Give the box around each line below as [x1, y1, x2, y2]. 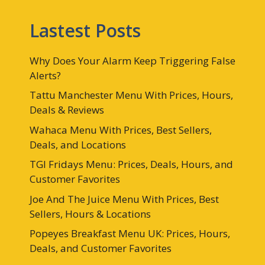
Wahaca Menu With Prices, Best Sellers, [30, 122, 212, 137]
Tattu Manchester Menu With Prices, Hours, [30, 88, 233, 102]
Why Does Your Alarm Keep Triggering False [30, 53, 235, 67]
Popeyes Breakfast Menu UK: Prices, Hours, [30, 227, 230, 241]
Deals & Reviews [30, 103, 104, 117]
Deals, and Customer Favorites [30, 241, 172, 256]
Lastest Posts [30, 18, 141, 43]
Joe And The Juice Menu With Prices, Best [30, 192, 219, 206]
